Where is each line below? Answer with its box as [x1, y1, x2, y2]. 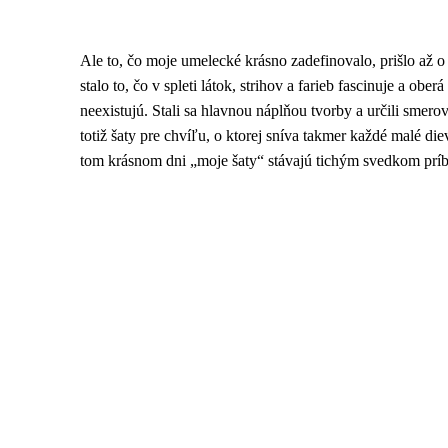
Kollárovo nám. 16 [8, 370, 136, 391]
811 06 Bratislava [8, 390, 138, 411]
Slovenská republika [8, 410, 149, 431]
